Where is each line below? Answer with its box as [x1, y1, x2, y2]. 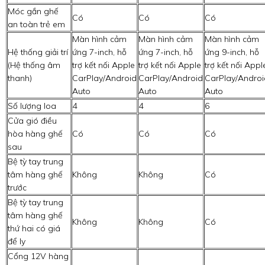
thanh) [8, 73, 32, 84]
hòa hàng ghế [8, 128, 63, 140]
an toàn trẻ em [8, 19, 65, 30]
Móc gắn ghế [8, 6, 59, 17]
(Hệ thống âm [8, 60, 60, 71]
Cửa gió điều [8, 115, 57, 127]
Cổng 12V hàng [8, 251, 69, 262]
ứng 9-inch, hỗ [205, 47, 259, 58]
